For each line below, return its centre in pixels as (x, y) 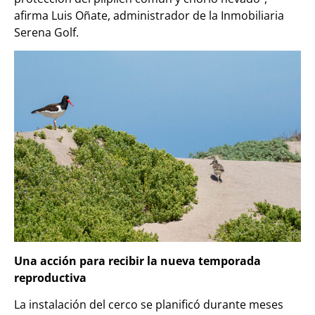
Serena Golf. (48, 32)
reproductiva (50, 277)
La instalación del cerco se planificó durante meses (149, 305)
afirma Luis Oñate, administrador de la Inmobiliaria (149, 15)
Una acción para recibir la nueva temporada (137, 261)
